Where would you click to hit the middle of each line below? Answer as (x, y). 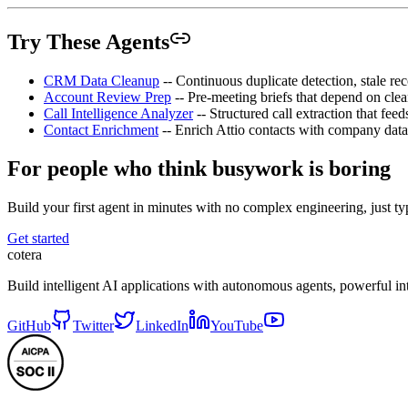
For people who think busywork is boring (199, 168)
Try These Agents (88, 42)
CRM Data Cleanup (102, 81)
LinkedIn (162, 325)
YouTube (237, 325)
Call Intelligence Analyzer (118, 113)
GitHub (29, 325)
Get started (38, 238)
